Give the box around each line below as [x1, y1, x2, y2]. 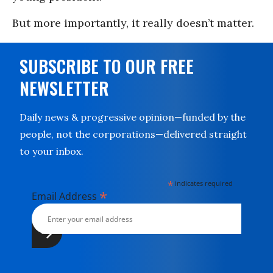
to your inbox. [19, 145, 83, 157]
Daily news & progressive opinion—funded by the [19, 111, 246, 123]
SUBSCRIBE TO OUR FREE [19, 54, 194, 79]
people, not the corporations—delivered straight [19, 128, 247, 140]
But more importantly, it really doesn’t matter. [12, 16, 254, 30]
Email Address [32, 190, 99, 203]
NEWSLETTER [19, 76, 109, 101]
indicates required [173, 179, 233, 188]
